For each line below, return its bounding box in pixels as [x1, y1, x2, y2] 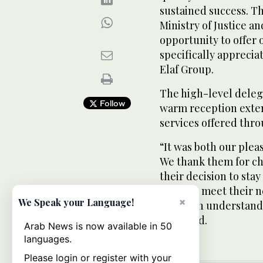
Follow [97, 97, 125, 108]
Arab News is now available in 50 [24, 220, 172, 232]
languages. [24, 233, 72, 245]
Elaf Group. [160, 62, 214, 76]
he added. [160, 213, 207, 227]
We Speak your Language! [18, 196, 134, 208]
